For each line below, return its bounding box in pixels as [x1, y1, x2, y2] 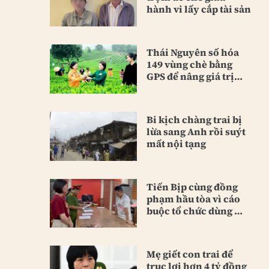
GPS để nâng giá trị [146, 70, 234, 83]
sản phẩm [146, 82, 193, 95]
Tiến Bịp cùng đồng [146, 180, 238, 193]
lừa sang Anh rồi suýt [146, 124, 246, 138]
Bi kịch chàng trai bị [146, 112, 242, 126]
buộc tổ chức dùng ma [146, 204, 249, 217]
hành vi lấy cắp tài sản [146, 2, 251, 16]
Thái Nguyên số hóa [146, 46, 239, 59]
